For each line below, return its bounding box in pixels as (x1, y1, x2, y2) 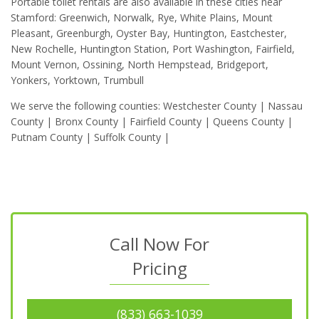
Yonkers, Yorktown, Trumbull (11, 73, 144, 88)
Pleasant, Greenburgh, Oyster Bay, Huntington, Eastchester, (11, 26, 287, 41)
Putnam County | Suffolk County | (11, 130, 169, 145)
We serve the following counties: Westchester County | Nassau (11, 99, 303, 113)
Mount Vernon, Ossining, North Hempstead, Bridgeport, (11, 58, 268, 72)
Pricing (132, 256, 187, 281)
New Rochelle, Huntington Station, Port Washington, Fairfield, (11, 42, 295, 56)
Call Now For (110, 232, 209, 256)
